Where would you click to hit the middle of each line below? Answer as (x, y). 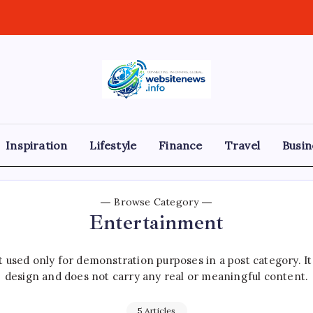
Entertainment (156, 222)
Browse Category (156, 202)
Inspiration (37, 145)
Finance (181, 145)
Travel (242, 145)
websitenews (220, 90)
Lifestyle (113, 145)
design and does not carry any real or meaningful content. (156, 276)
